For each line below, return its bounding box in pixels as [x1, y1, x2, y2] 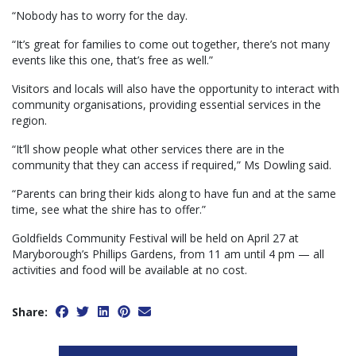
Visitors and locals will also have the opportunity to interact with [12, 81, 339, 97]
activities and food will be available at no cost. [12, 262, 247, 278]
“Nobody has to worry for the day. [12, 8, 188, 24]
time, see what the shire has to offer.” [12, 202, 206, 218]
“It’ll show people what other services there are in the [12, 141, 284, 157]
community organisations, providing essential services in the [12, 97, 321, 113]
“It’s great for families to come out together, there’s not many [12, 37, 330, 52]
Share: [12, 304, 48, 320]
